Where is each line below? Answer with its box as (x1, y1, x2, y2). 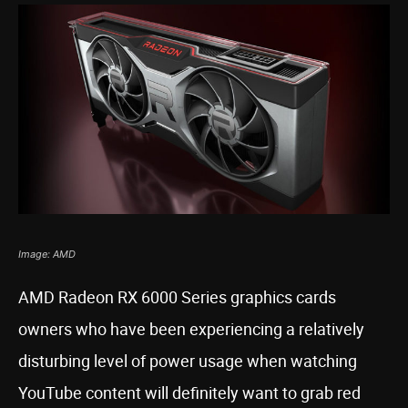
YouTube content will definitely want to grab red (18, 382, 361, 403)
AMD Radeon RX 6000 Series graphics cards (18, 286, 336, 308)
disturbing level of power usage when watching (18, 350, 357, 372)
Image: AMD (18, 248, 76, 260)
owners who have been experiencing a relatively (18, 318, 364, 340)
